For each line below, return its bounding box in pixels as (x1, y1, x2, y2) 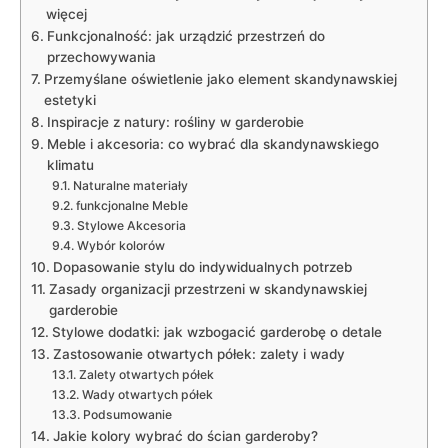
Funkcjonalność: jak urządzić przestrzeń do (46, 27, 325, 44)
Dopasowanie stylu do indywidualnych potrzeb (52, 258, 352, 275)
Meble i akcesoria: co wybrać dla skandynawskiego (46, 135, 379, 152)
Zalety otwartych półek (78, 366, 214, 382)
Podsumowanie (82, 406, 172, 422)
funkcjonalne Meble (75, 197, 188, 213)
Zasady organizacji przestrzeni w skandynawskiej (48, 280, 367, 297)
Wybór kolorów (76, 237, 165, 253)
